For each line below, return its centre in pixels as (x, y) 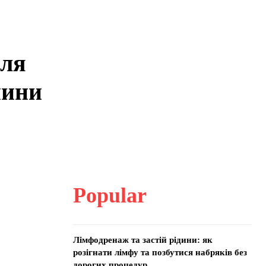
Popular (110, 195)
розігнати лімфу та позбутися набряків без (160, 252)
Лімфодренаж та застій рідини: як (142, 240)
